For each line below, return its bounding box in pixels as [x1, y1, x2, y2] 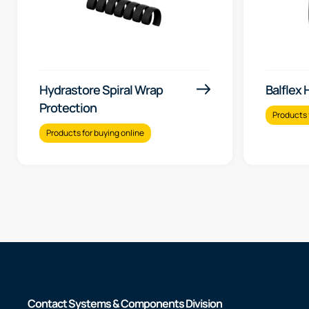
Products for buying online [46, 127, 144, 139]
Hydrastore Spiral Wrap [39, 81, 163, 99]
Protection [39, 99, 97, 117]
